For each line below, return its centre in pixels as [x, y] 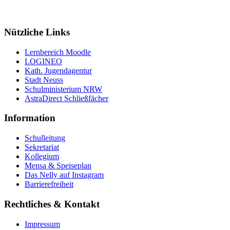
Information [30, 118]
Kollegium [42, 157]
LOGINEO [43, 61]
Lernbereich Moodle [58, 52]
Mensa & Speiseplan [58, 166]
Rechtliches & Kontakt [52, 204]
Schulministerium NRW [63, 89]
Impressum [42, 224]
